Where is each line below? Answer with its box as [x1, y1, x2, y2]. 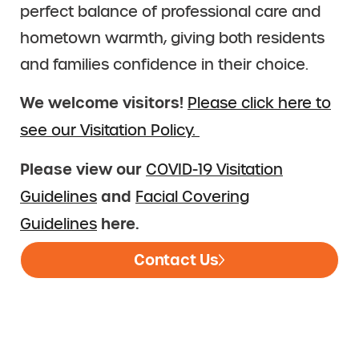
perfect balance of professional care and [20, 2, 321, 22]
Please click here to [188, 94, 331, 114]
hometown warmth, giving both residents [20, 28, 325, 48]
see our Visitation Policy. [20, 121, 200, 141]
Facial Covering [135, 187, 249, 207]
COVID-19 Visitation [146, 159, 283, 179]
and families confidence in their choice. [20, 54, 309, 75]
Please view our [20, 159, 146, 179]
